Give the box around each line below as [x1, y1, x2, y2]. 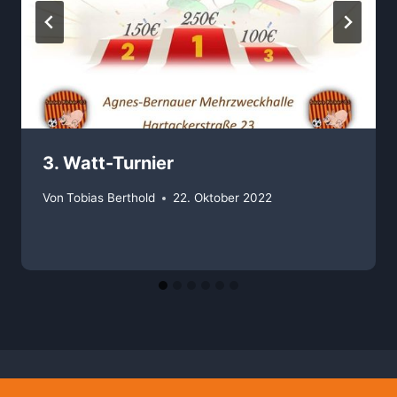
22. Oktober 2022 [173, 191, 273, 206]
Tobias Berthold [66, 191, 156, 206]
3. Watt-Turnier [43, 152, 174, 175]
